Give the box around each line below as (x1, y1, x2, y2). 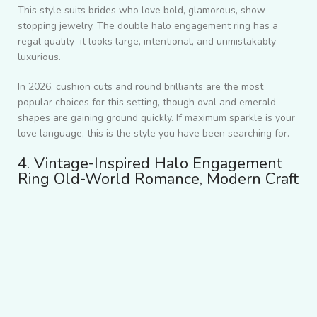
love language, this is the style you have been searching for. (18, 127, 289, 141)
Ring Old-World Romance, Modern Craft (18, 168, 299, 190)
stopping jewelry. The (18, 19, 117, 33)
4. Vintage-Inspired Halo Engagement (18, 153, 282, 175)
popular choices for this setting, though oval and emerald (18, 96, 276, 110)
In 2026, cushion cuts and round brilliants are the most (18, 80, 263, 94)
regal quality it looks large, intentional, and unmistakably (18, 35, 276, 49)
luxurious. (18, 50, 61, 64)
